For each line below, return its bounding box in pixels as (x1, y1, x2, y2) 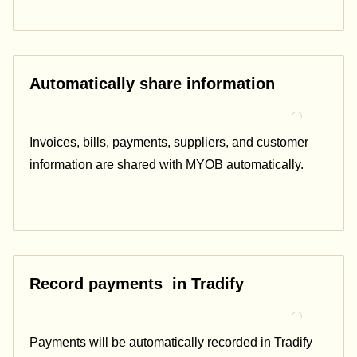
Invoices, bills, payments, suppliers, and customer (29, 135, 308, 150)
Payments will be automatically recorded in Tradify (29, 335, 312, 350)
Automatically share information (29, 75, 275, 93)
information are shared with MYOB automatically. (29, 158, 304, 172)
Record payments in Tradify (29, 275, 244, 293)
